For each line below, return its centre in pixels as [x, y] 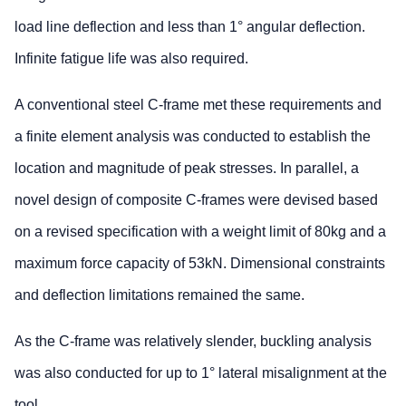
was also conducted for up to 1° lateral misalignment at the [201, 372]
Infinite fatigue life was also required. [131, 58]
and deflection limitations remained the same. [159, 295]
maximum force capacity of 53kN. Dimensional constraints [200, 263]
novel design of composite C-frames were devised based [196, 199]
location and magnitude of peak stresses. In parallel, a [187, 168]
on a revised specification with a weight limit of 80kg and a [200, 231]
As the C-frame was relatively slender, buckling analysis [193, 341]
